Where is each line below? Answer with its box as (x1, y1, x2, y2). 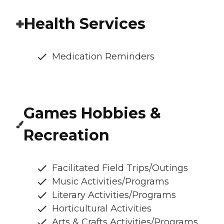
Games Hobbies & (23, 104, 161, 123)
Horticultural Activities (52, 203, 151, 214)
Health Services (24, 14, 145, 33)
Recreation (23, 126, 110, 145)
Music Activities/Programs (52, 176, 169, 187)
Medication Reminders (52, 51, 154, 62)
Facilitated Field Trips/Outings (52, 162, 188, 174)
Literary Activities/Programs (52, 189, 176, 201)
